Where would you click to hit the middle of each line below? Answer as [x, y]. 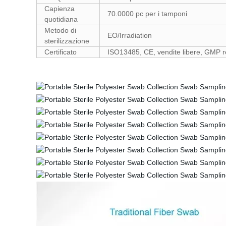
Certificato [61, 52]
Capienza [60, 9]
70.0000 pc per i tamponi [147, 14]
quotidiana [61, 19]
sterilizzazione [67, 41]
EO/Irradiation [130, 35]
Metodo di [60, 30]
